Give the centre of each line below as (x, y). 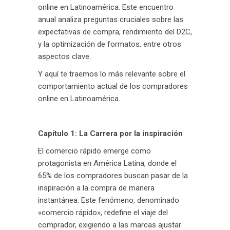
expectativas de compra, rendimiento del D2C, (115, 32)
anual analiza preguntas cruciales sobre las (111, 20)
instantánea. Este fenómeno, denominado (109, 200)
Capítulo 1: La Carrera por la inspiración (110, 133)
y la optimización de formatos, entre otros (110, 44)
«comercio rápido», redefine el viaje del (103, 213)
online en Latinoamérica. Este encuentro (106, 7)
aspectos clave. (64, 56)
